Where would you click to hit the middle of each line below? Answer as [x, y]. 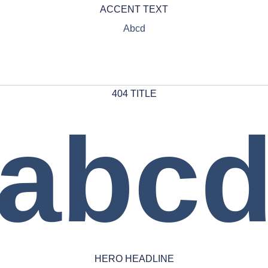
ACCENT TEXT [134, 10]
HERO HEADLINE [134, 259]
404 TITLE [134, 94]
